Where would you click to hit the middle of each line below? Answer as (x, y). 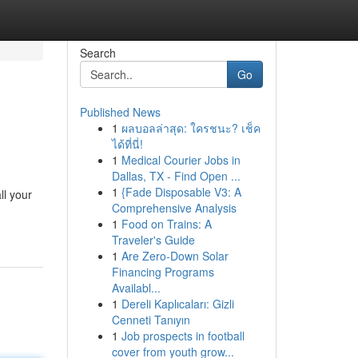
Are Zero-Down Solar (175, 256)
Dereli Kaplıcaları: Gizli (177, 304)
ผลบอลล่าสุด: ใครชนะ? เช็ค (191, 128)
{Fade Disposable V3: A (181, 192)
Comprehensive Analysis (174, 208)
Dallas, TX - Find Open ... (176, 176)
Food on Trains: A (166, 224)
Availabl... (136, 288)
